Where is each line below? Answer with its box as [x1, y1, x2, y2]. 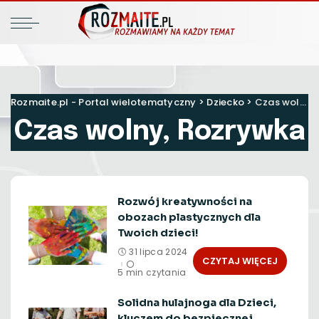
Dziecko [206, 95, 245, 109]
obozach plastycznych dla [117, 211, 261, 224]
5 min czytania [117, 266, 187, 278]
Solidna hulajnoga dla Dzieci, [117, 296, 276, 309]
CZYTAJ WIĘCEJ [202, 253, 278, 268]
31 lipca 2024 [129, 246, 188, 258]
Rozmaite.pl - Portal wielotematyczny [11, 95, 197, 109]
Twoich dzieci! [117, 226, 198, 239]
